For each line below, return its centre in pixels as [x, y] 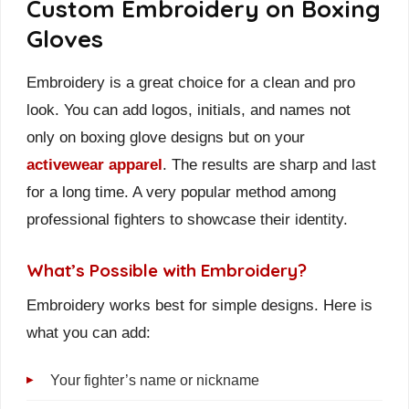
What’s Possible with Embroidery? [167, 270]
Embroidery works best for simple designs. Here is [199, 304]
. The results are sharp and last [269, 164]
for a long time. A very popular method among [181, 191]
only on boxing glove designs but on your [166, 136]
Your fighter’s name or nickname [155, 380]
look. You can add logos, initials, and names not [189, 109]
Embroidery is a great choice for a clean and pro [191, 82]
